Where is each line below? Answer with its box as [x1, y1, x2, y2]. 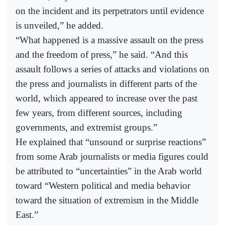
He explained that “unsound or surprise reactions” [16, 136, 206, 147]
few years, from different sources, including [16, 107, 182, 118]
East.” [16, 209, 38, 220]
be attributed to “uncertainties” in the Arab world [16, 165, 202, 176]
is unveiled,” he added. [16, 20, 103, 31]
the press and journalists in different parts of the [16, 78, 197, 89]
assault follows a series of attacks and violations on [16, 63, 209, 74]
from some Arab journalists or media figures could [16, 151, 208, 162]
